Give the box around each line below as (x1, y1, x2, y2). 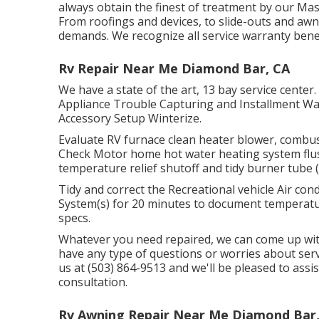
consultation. (58, 274, 127, 290)
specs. (58, 210, 90, 226)
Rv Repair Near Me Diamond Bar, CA (58, 60, 290, 77)
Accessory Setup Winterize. (58, 110, 202, 126)
